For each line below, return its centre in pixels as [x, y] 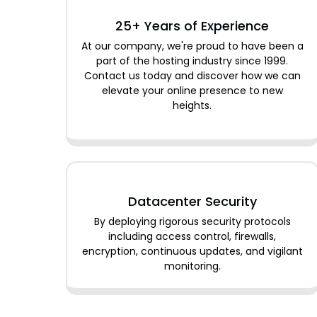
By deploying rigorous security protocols [192, 221]
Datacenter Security [192, 201]
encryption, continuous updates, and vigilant [192, 251]
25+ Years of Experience [192, 25]
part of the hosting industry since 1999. [192, 60]
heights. [192, 105]
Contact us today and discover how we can [192, 75]
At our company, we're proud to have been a [192, 46]
